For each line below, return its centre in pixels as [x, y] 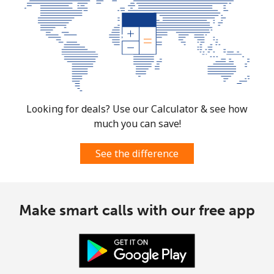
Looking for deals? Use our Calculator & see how [137, 109]
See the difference [137, 153]
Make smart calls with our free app [137, 210]
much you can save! [137, 123]
